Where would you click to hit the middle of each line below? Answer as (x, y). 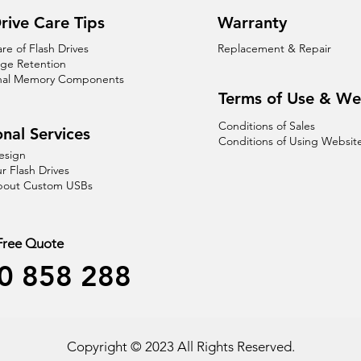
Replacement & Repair (274, 49)
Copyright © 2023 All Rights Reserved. (181, 347)
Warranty (252, 23)
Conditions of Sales (266, 126)
